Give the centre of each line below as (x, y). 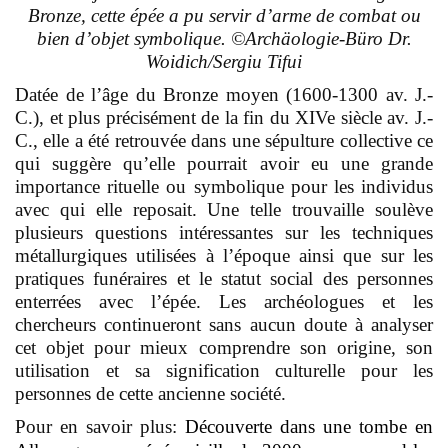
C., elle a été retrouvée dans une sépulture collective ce (224, 140)
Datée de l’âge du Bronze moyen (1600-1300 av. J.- (224, 94)
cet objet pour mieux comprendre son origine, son (224, 347)
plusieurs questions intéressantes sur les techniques (224, 232)
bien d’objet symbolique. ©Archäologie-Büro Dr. (224, 38)
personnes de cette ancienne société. (150, 393)
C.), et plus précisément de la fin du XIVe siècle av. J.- (224, 117)
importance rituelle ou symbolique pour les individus (224, 186)
